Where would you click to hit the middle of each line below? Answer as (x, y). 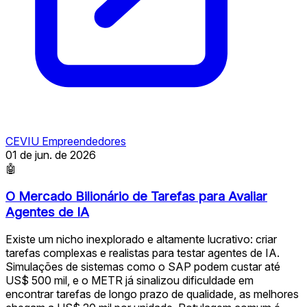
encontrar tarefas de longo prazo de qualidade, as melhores (152, 294)
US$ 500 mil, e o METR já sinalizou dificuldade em (130, 281)
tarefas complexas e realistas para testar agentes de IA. (143, 253)
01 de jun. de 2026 (51, 155)
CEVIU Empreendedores (66, 141)
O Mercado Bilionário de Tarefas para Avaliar (136, 196)
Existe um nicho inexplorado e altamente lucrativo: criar (141, 240)
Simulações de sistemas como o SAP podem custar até (143, 267)
